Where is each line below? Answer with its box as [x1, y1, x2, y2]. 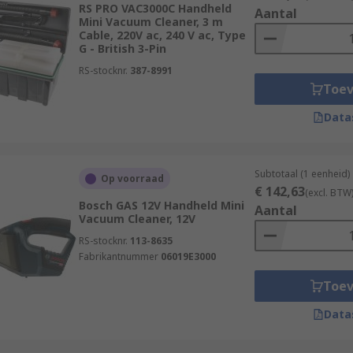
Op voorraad [100, 172, 164, 185]
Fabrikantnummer [78, 250, 158, 263]
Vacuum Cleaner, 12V [78, 211, 195, 226]
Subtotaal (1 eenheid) [254, 167, 350, 180]
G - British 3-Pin [78, 41, 166, 56]
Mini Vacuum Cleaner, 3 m [78, 14, 223, 29]
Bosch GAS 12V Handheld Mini [78, 198, 244, 213]
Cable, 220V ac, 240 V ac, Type [78, 28, 246, 43]
